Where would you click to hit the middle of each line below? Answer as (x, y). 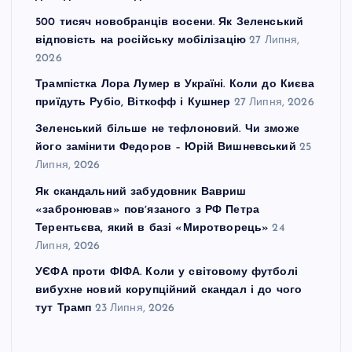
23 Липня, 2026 (135, 309)
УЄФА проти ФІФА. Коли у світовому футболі (167, 273)
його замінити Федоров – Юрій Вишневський (166, 148)
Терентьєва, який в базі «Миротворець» (152, 228)
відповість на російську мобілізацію (141, 41)
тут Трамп (64, 309)
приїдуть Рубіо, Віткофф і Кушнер (133, 103)
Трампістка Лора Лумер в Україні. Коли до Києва (175, 85)
